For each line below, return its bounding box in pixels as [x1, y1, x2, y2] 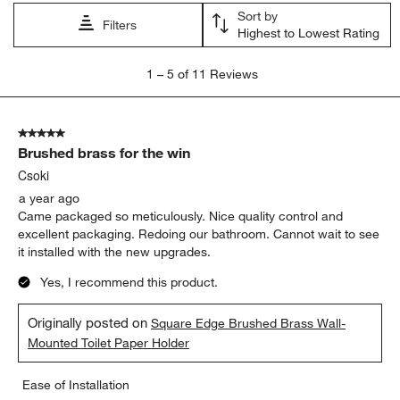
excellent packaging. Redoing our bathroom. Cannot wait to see [18, 226, 380, 243]
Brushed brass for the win [18, 144, 191, 162]
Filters [103, 17, 137, 34]
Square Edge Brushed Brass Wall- [151, 315, 346, 332]
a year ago [19, 190, 80, 207]
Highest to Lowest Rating [237, 25, 379, 42]
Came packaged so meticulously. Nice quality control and [18, 208, 344, 225]
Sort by [237, 8, 278, 25]
